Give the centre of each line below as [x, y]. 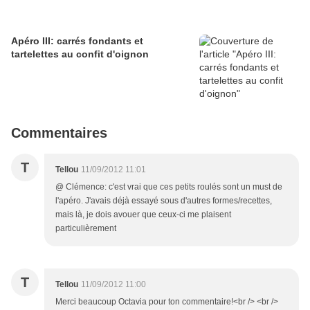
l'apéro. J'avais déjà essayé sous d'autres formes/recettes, [164, 201]
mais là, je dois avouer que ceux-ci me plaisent [143, 215]
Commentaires [59, 133]
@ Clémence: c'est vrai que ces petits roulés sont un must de [169, 187]
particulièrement [86, 229]
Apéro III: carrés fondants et [77, 41]
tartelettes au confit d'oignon [80, 54]
